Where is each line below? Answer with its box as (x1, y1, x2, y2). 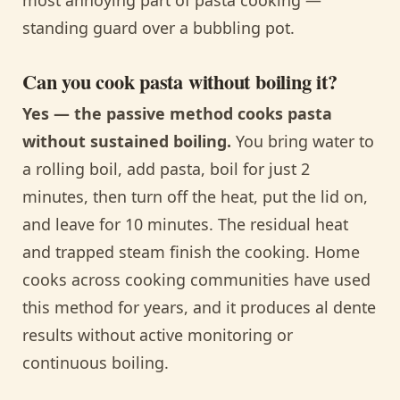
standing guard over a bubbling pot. (22, 16, 295, 38)
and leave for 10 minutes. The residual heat (22, 213, 348, 236)
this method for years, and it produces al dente (22, 296, 376, 319)
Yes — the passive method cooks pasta (22, 103, 332, 125)
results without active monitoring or (22, 324, 293, 346)
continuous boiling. (22, 352, 169, 374)
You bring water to (231, 130, 374, 153)
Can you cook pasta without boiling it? (22, 67, 337, 97)
